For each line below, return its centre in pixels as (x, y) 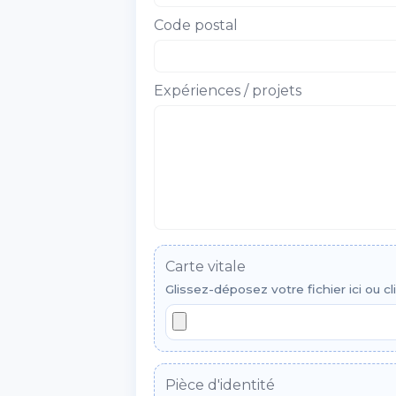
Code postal (196, 26)
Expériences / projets (228, 91)
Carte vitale (206, 267)
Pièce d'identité (220, 385)
